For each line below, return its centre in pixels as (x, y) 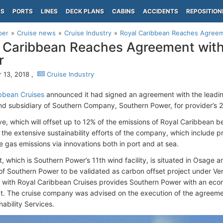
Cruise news (36, 33)
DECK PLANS (85, 11)
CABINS (123, 11)
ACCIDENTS (161, 11)
